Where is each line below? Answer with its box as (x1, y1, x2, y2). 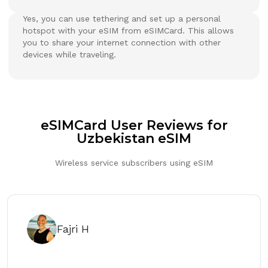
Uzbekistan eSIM (77, 130, 191, 147)
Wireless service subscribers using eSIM (55, 157, 213, 167)
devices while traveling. (23, 49, 116, 59)
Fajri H (57, 222, 89, 235)
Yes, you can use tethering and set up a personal (23, 13, 221, 23)
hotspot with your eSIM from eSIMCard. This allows (23, 25, 234, 35)
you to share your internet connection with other (23, 37, 221, 47)
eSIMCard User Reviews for (40, 117, 228, 133)
